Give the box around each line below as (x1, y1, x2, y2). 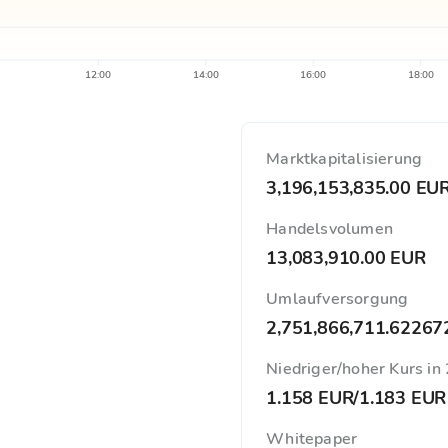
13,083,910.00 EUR (266, 246, 426, 270)
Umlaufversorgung (266, 288, 409, 310)
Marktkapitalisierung (266, 148, 423, 170)
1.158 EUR (266, 386, 354, 410)
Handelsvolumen (266, 218, 394, 240)
